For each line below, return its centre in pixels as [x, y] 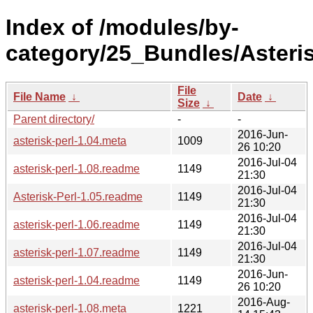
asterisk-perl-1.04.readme [77, 280]
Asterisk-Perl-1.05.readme [78, 196]
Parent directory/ [54, 119]
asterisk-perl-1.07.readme [77, 252]
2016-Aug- [264, 302]
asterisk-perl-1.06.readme [77, 224]
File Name [39, 96]
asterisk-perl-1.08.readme [77, 168]
